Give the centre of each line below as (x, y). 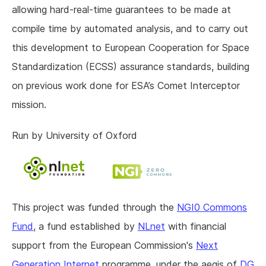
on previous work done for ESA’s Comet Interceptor (126, 86)
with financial (196, 227)
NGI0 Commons (212, 208)
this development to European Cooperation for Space (131, 48)
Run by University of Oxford (75, 136)
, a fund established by (85, 227)
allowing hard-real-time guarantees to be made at (121, 10)
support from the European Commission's (104, 246)
